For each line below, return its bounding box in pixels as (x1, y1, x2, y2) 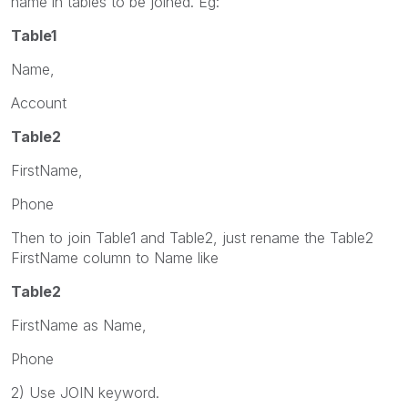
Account (11, 93, 66, 112)
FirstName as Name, (11, 315, 147, 334)
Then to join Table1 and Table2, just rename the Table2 (11, 228, 373, 247)
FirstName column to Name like (11, 248, 219, 267)
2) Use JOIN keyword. (11, 382, 159, 402)
